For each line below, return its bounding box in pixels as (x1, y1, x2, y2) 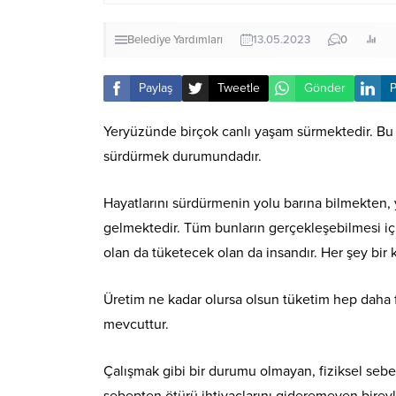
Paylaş (139, 80, 173, 96)
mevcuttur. (103, 315, 169, 333)
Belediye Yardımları (127, 32, 223, 47)
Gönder (304, 80, 346, 96)
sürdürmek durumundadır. (103, 147, 262, 165)
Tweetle (217, 80, 260, 96)
